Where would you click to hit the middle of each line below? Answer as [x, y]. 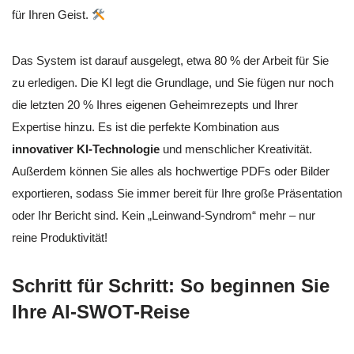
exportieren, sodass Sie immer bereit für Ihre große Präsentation [177, 194]
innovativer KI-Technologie [86, 149]
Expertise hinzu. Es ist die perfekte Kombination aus [146, 127]
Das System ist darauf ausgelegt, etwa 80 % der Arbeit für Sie [170, 61]
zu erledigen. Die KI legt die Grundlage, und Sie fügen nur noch [173, 83]
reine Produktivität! [60, 238]
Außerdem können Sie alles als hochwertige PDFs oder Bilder [171, 171]
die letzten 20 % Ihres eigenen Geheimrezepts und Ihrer [155, 105]
